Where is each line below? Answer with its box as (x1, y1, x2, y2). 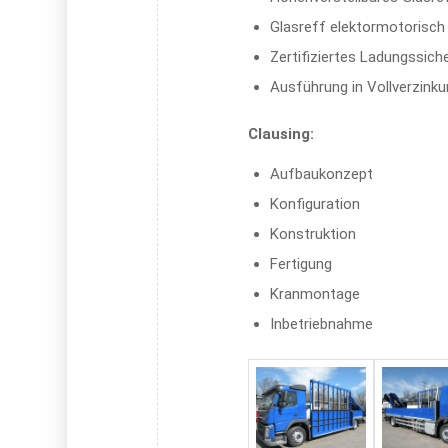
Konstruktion (270, 224, 357, 243)
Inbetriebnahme (270, 314, 374, 333)
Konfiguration (270, 194, 361, 213)
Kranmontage (270, 284, 361, 303)
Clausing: (248, 125, 315, 143)
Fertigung (270, 254, 333, 273)
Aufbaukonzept (270, 164, 374, 183)
